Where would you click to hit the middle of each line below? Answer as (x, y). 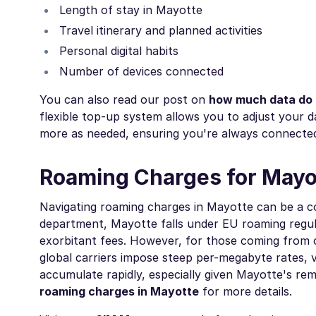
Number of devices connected (141, 72)
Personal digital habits (119, 51)
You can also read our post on (124, 100)
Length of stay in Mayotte (131, 10)
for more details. (245, 292)
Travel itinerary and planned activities (161, 31)
